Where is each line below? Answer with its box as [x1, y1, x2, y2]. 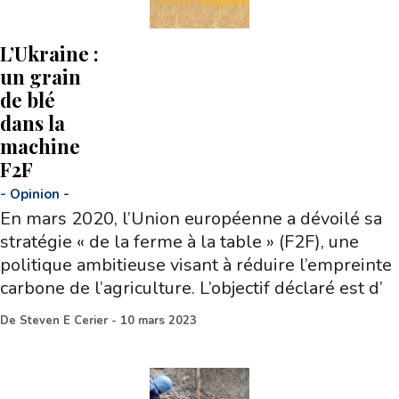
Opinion [10, 185, 60, 204]
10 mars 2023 [120, 313, 197, 330]
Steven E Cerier [20, 313, 108, 330]
